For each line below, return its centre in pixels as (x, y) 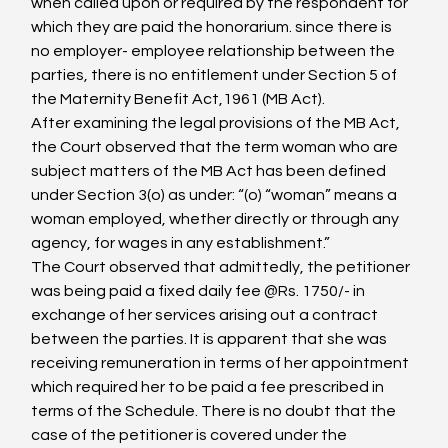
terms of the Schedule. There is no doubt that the (215, 411)
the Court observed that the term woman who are (216, 147)
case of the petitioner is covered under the (191, 435)
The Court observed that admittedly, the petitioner (222, 267)
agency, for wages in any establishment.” (181, 243)
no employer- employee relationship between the (215, 51)
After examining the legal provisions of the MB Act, (217, 123)
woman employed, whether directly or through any (217, 219)
